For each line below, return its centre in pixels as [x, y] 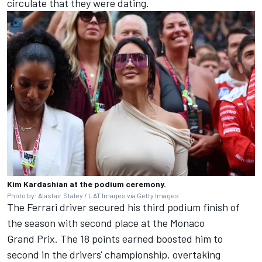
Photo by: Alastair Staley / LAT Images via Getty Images [93, 196]
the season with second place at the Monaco [106, 223]
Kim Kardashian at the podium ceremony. [87, 184]
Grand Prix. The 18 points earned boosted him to [115, 239]
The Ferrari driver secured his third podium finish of [123, 207]
